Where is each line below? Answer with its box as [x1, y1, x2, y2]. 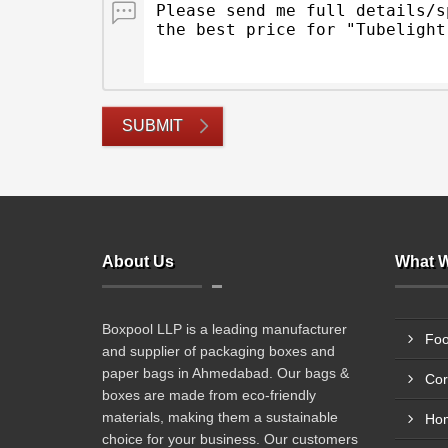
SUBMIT [122, 117, 183, 134]
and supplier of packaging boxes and [102, 343, 335, 359]
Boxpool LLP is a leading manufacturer [102, 321, 347, 337]
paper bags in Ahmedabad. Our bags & [102, 365, 349, 381]
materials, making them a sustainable [102, 409, 338, 425]
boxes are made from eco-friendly [102, 387, 316, 403]
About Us [102, 253, 174, 270]
